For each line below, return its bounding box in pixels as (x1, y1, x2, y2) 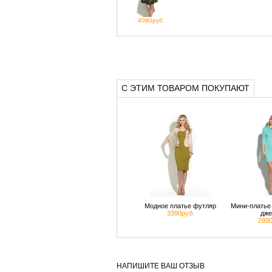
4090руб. (137, 17, 165, 24)
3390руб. (166, 209, 194, 217)
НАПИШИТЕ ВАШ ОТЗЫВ (117, 262, 205, 270)
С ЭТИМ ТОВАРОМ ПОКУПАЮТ (121, 83, 250, 93)
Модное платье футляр (144, 202, 216, 209)
